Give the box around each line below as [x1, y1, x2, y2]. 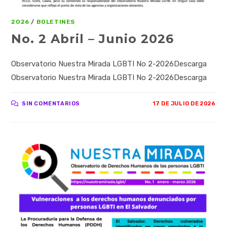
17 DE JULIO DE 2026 [153, 100, 216, 107]
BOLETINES [36, 18, 75, 25]
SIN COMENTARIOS [22, 100, 81, 107]
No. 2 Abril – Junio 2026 [11, 31, 174, 46]
